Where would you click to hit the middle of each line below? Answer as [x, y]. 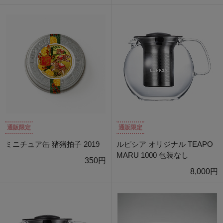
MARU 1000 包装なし [153, 155]
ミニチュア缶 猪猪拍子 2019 [52, 144]
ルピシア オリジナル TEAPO [165, 144]
